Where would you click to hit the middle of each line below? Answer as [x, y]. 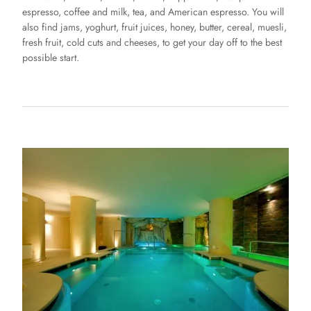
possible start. [51, 57]
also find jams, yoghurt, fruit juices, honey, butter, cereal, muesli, [154, 27]
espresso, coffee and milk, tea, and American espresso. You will [153, 11]
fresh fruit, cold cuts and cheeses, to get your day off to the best [152, 42]
